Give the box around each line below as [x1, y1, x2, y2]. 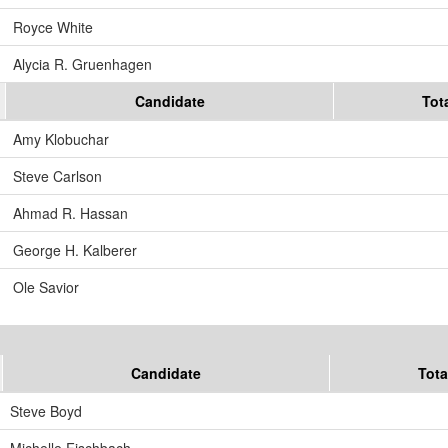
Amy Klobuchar [13, 129, 109, 150]
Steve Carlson [13, 166, 102, 187]
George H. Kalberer [13, 240, 137, 261]
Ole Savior [13, 277, 79, 298]
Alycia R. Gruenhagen [13, 54, 152, 75]
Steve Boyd [10, 401, 82, 422]
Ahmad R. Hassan [13, 203, 128, 224]
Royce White [13, 17, 93, 38]
